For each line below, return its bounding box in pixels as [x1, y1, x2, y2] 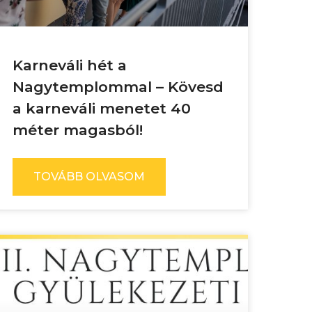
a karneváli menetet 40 [13, 100, 191, 117]
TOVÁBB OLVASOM [33, 170, 145, 183]
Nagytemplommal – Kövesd [13, 78, 224, 95]
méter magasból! [13, 121, 143, 139]
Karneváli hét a [13, 56, 127, 74]
